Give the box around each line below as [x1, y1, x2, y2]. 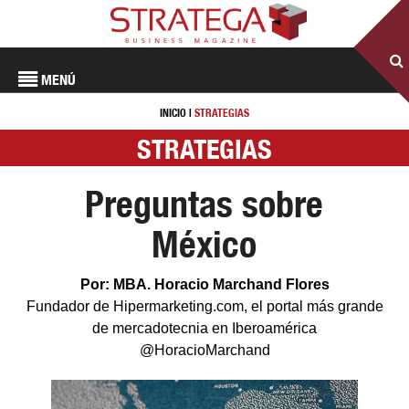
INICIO [160, 106, 186, 120]
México [152, 223, 257, 266]
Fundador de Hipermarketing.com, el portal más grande [26, 299, 383, 314]
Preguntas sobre [85, 183, 324, 225]
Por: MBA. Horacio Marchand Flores [79, 277, 330, 292]
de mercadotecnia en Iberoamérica [92, 320, 317, 336]
